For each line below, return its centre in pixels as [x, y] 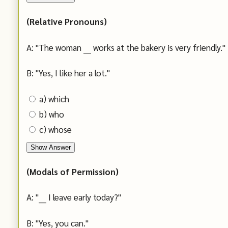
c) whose [55, 129]
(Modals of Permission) [73, 171]
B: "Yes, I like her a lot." [68, 73]
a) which [54, 98]
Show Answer [51, 147]
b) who [52, 114]
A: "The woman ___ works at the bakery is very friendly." [126, 47]
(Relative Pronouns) [67, 22]
